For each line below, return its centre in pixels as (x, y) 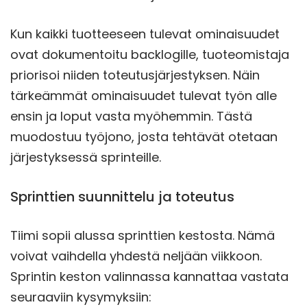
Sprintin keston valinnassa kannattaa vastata (149, 276)
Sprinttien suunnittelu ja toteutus (122, 196)
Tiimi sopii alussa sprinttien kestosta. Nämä (143, 235)
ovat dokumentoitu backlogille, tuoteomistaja (150, 54)
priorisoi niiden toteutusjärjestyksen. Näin (135, 75)
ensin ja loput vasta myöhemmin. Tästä (131, 116)
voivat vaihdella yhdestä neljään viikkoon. (136, 256)
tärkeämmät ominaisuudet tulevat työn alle (144, 95)
